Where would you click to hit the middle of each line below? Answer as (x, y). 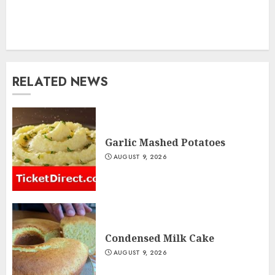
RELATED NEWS (60, 82)
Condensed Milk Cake (160, 238)
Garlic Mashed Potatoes (165, 143)
